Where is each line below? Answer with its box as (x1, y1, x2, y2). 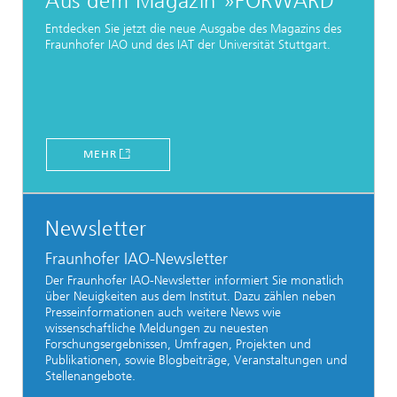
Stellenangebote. (45, 368, 136, 384)
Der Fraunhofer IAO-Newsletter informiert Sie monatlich (45, 272, 344, 288)
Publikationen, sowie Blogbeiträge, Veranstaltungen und (45, 352, 347, 368)
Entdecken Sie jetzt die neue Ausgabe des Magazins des (45, 20, 341, 36)
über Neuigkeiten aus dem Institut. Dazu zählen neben (45, 288, 336, 304)
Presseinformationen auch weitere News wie (45, 304, 281, 320)
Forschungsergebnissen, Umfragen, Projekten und (45, 336, 311, 352)
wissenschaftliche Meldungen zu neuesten (45, 320, 269, 336)
